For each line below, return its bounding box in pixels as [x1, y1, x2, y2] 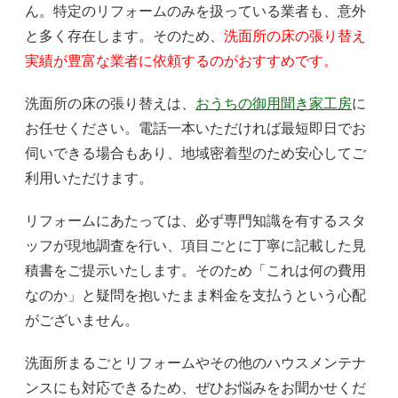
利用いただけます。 [25, 170, 153, 186]
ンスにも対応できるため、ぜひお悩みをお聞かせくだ [25, 379, 366, 395]
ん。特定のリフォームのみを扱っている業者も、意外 [25, 3, 366, 19]
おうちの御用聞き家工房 [195, 95, 352, 111]
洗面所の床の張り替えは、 [25, 95, 195, 111]
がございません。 [25, 312, 139, 328]
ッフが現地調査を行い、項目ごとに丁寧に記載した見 [25, 237, 366, 253]
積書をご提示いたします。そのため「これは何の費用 [25, 262, 366, 278]
